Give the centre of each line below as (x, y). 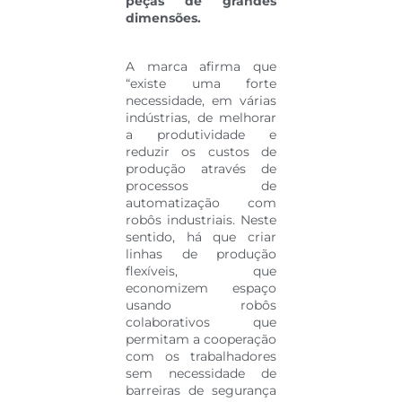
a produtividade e (201, 134)
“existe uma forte (201, 83)
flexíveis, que (201, 271)
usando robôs (201, 305)
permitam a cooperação (201, 339)
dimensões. (163, 18)
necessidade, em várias (201, 100)
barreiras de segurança (201, 390)
